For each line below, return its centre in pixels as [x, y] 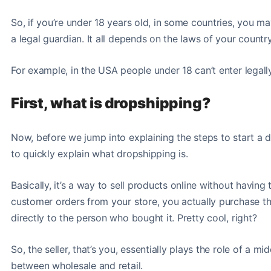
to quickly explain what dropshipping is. [101, 153]
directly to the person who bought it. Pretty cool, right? [134, 217]
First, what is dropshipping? [111, 103]
